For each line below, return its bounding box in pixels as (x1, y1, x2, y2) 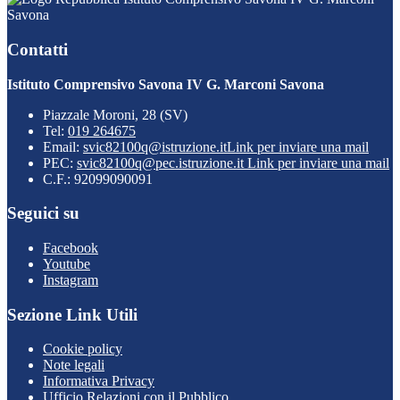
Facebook (43, 240, 98, 255)
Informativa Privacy (43, 373, 154, 389)
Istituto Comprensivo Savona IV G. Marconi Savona (7, 76, 324, 92)
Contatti (7, 39, 68, 59)
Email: (43, 138, 83, 154)
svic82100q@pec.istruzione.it (77, 154, 247, 171)
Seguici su (7, 204, 79, 223)
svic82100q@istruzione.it (83, 138, 227, 154)
